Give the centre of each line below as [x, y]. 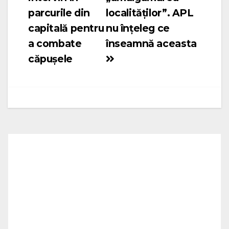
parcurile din [59, 13]
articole [44, 7]
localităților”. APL [150, 13]
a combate [55, 43]
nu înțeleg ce [138, 28]
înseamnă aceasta [151, 43]
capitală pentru [66, 28]
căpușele [50, 59]
